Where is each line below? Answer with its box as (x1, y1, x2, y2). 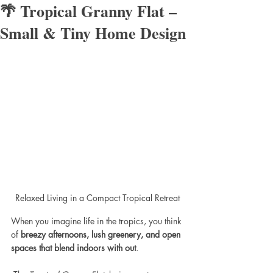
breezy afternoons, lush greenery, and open (21, 228, 183, 240)
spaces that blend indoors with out (11, 241, 136, 253)
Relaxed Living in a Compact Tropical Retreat (15, 191, 180, 204)
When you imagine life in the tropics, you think (11, 214, 184, 227)
